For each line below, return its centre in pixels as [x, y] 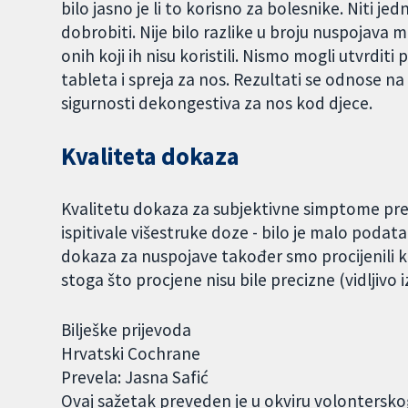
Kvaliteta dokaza [151, 157]
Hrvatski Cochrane [131, 353]
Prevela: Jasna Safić [135, 377]
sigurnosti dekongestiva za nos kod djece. [217, 103]
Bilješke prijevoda [127, 329]
